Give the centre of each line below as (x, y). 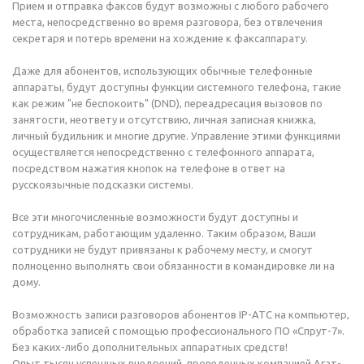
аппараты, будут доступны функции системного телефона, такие (177, 87)
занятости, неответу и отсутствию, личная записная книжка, (164, 119)
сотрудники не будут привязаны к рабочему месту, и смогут (162, 249)
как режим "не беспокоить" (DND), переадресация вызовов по (167, 103)
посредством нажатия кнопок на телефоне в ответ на (149, 168)
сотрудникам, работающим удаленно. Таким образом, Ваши (164, 233)
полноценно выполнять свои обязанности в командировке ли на (173, 266)
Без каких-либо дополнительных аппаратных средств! (150, 347)
